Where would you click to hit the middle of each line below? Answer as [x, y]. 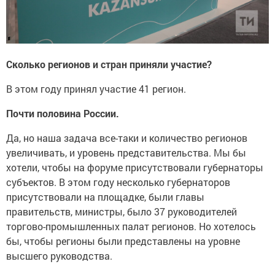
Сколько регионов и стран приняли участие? [109, 60]
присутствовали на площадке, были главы [105, 192]
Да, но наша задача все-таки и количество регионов [127, 133]
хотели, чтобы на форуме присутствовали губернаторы [135, 163]
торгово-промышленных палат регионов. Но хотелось [131, 222]
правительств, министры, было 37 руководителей [122, 207]
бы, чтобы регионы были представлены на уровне [123, 236]
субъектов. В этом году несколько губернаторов [118, 177]
